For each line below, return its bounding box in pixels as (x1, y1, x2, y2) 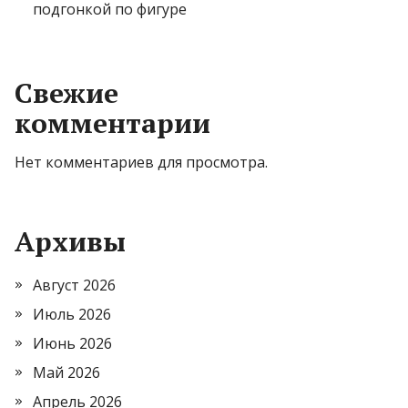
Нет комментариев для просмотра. (15, 152, 268, 173)
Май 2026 (33, 362, 100, 383)
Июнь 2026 (33, 333, 112, 354)
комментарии (15, 105, 210, 142)
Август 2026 (33, 275, 116, 296)
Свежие (15, 75, 118, 112)
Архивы (15, 223, 126, 260)
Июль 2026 (33, 304, 111, 325)
